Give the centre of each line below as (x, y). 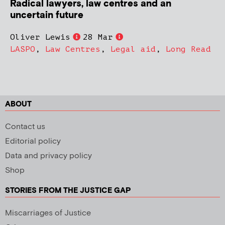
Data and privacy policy (48, 156)
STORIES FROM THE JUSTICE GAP (68, 190)
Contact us (25, 127)
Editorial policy (33, 141)
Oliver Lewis (40, 37)
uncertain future (47, 15)
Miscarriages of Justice (48, 213)
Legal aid (133, 49)
